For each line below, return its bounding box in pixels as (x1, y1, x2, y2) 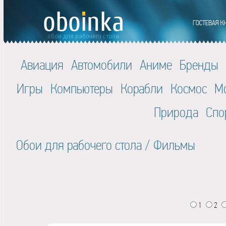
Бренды (179, 57, 218, 73)
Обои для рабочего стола (16, 137, 142, 153)
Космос (171, 81, 207, 96)
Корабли (121, 81, 163, 96)
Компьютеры (50, 81, 113, 96)
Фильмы (153, 137, 195, 153)
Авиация (20, 57, 64, 73)
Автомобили (71, 57, 132, 73)
